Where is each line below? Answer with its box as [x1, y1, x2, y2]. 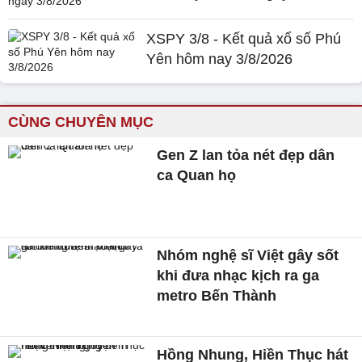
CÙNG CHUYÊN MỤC [8, 114, 154, 130]
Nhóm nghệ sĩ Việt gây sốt [157, 246, 339, 263]
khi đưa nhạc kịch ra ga [157, 267, 320, 284]
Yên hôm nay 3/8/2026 [146, 51, 293, 67]
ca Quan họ [157, 167, 237, 183]
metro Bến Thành [157, 287, 277, 304]
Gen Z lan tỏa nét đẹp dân [157, 147, 335, 163]
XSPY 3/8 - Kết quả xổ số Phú [146, 31, 342, 47]
